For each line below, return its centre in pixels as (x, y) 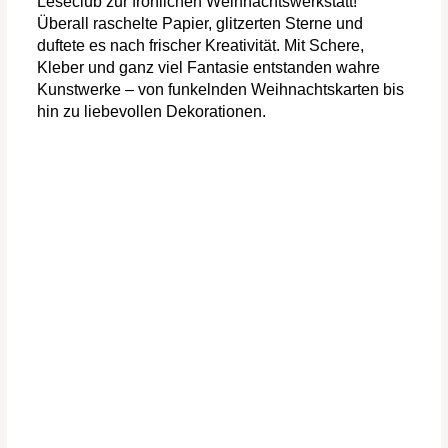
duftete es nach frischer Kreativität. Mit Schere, (200, 45)
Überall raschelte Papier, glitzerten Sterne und (200, 23)
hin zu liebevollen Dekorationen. (151, 111)
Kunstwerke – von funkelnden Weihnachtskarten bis (220, 89)
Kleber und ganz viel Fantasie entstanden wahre (208, 67)
